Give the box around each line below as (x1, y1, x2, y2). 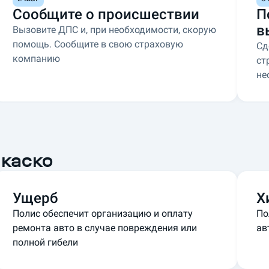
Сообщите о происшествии (13, 6, 200, 23)
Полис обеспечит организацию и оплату (13, 208, 193, 220)
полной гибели (13, 237, 79, 249)
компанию (13, 53, 61, 65)
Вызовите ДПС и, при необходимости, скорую (13, 24, 217, 36)
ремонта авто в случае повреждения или (13, 222, 198, 234)
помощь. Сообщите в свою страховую (13, 38, 184, 50)
